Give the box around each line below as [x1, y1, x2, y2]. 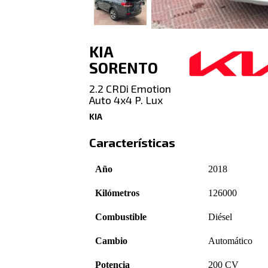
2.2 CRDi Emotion [89, 82, 172, 96]
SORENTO [89, 58, 159, 77]
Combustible [95, 211, 147, 222]
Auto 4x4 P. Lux [89, 93, 163, 107]
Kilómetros [95, 187, 140, 198]
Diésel [208, 211, 233, 222]
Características [89, 135, 176, 150]
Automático [208, 235, 253, 246]
